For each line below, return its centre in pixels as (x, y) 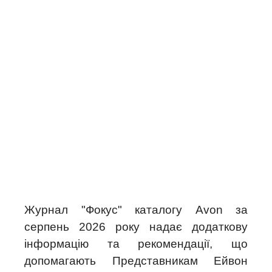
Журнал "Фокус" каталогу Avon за (136, 210)
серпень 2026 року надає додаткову (136, 227)
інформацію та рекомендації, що (136, 244)
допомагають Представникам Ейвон (136, 261)
